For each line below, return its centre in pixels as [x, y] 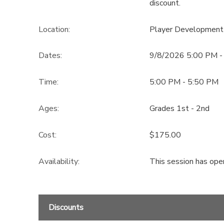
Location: [54, 29]
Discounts [66, 207]
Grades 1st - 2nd [179, 108]
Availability [58, 161]
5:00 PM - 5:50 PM [184, 82]
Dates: [50, 56]
